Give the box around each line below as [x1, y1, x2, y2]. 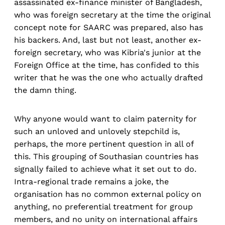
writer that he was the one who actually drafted [14, 73, 203, 83]
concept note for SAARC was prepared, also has [14, 23, 203, 33]
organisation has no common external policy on [14, 189, 201, 199]
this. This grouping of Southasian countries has [14, 152, 198, 162]
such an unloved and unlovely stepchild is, [14, 127, 180, 137]
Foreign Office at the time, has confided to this [14, 60, 199, 70]
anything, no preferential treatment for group [14, 202, 193, 212]
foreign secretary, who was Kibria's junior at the [14, 48, 201, 58]
